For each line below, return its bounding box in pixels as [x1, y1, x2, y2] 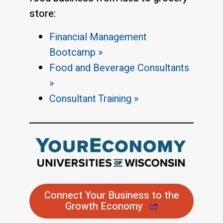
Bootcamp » [49, 45, 103, 60]
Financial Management [49, 30, 147, 45]
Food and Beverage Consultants [49, 61, 189, 76]
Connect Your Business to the [44, 188, 179, 203]
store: [29, 6, 56, 21]
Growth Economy [65, 199, 143, 214]
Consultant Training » [49, 92, 138, 107]
